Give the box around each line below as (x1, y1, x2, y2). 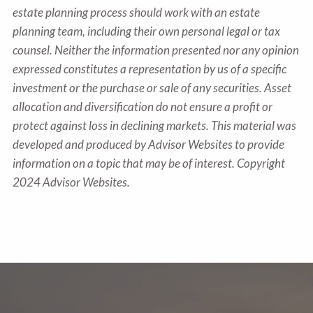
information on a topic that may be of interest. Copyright (13, 156, 286, 171)
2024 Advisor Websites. (13, 175, 131, 190)
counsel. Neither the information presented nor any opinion (13, 43, 300, 58)
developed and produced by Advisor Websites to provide (13, 137, 285, 152)
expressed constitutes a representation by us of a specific (13, 61, 287, 77)
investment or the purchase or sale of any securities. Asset (13, 80, 292, 96)
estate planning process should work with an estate (13, 5, 261, 20)
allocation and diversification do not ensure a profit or (13, 99, 273, 115)
